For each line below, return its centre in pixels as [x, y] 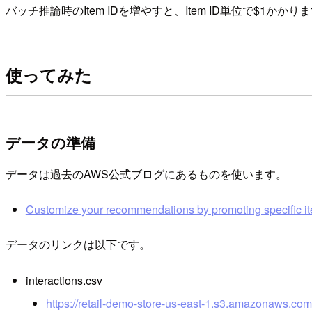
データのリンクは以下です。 [78, 244]
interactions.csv [64, 280]
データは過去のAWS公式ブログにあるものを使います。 [146, 173]
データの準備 [50, 143]
